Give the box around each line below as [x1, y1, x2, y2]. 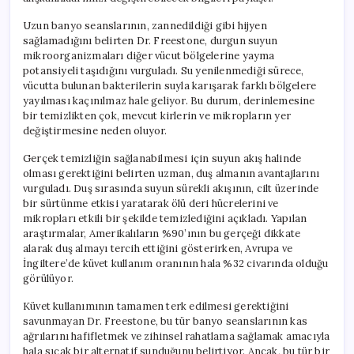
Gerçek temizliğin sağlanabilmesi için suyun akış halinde [23, 151, 302, 165]
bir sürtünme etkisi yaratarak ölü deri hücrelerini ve [23, 196, 279, 210]
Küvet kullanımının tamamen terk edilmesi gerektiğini [23, 299, 289, 313]
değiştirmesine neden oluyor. [23, 123, 168, 137]
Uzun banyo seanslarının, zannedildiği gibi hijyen [23, 18, 267, 32]
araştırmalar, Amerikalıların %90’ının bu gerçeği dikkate [23, 226, 301, 240]
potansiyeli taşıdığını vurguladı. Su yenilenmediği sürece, [23, 63, 304, 77]
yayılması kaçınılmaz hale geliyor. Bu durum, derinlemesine [23, 93, 315, 107]
